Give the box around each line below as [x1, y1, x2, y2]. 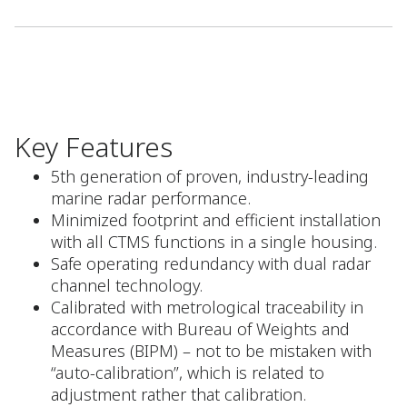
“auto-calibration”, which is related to [51, 362, 324, 383]
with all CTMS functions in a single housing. [51, 231, 377, 253]
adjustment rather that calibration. [51, 383, 306, 405]
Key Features [15, 128, 173, 165]
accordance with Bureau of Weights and [51, 318, 350, 340]
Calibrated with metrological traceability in [51, 296, 363, 318]
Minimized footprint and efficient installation [51, 209, 381, 231]
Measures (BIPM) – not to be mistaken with [51, 340, 372, 362]
